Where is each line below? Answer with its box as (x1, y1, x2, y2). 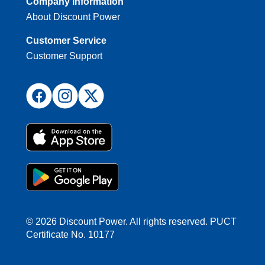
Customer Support (26, 51, 102, 61)
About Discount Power (26, 12, 120, 22)
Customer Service (26, 35, 106, 46)
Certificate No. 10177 (26, 229, 115, 240)
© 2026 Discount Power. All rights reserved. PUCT (26, 216, 237, 227)
